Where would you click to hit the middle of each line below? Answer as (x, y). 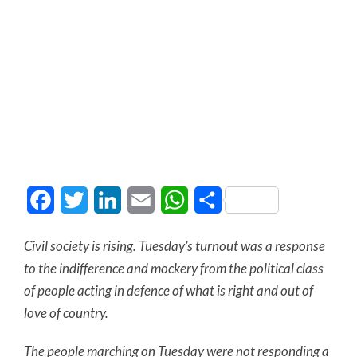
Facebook (81, 200)
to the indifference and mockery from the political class (174, 268)
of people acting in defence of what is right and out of (169, 290)
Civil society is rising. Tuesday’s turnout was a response (175, 246)
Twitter (108, 200)
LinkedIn (145, 200)
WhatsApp (218, 200)
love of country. (66, 313)
